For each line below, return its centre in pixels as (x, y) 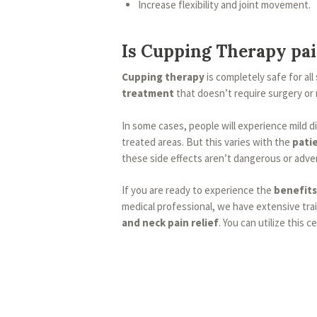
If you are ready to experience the (198, 190)
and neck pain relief (170, 223)
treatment (148, 93)
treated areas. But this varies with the (207, 142)
